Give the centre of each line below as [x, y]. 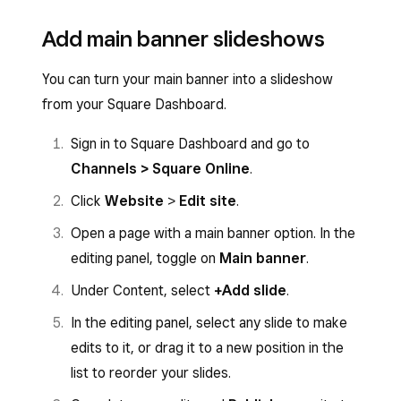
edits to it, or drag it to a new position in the [207, 348]
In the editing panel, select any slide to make [209, 323]
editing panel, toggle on [145, 258]
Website [134, 201]
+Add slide [250, 290]
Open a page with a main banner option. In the [213, 233]
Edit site [208, 201]
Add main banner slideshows [183, 38]
